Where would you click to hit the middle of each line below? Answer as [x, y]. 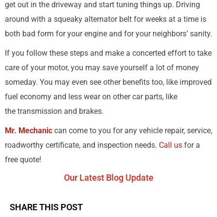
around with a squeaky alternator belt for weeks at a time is [106, 19]
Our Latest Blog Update [108, 178]
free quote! [23, 160]
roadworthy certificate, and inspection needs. [82, 145]
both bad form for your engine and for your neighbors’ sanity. [108, 34]
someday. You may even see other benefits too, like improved [108, 82]
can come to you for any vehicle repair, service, [132, 131]
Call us [170, 145]
